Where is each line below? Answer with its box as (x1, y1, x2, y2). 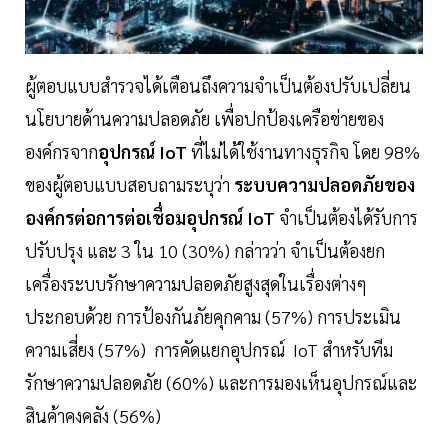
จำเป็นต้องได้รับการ (279, 206, 418, 230)
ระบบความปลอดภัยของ (234, 173, 415, 197)
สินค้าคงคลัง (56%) (25, 404, 161, 428)
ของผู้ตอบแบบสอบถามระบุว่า (25, 173, 234, 197)
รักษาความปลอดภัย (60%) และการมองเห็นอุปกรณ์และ (25, 371, 417, 395)
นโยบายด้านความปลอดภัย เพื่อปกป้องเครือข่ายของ (25, 107, 384, 131)
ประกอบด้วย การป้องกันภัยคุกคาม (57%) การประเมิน (25, 305, 401, 329)
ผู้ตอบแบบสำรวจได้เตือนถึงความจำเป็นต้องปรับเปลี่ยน (25, 74, 411, 98)
